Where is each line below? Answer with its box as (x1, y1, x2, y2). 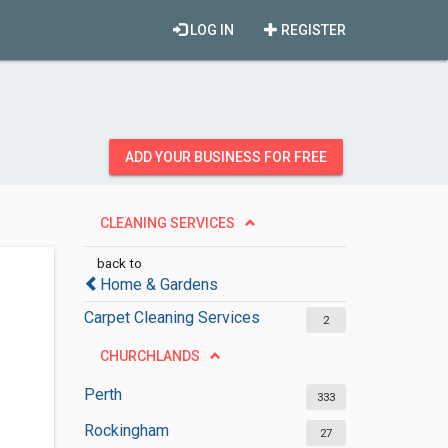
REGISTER (278, 22, 346, 38)
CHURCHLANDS (99, 348, 200, 364)
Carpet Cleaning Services (83, 308, 260, 327)
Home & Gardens (99, 275, 218, 294)
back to (96, 255, 142, 271)
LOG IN (187, 22, 234, 38)
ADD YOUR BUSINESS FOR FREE (125, 149, 327, 165)
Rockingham (83, 421, 169, 440)
